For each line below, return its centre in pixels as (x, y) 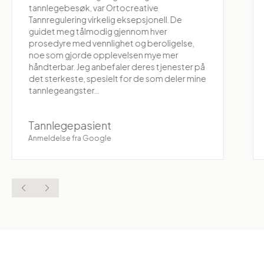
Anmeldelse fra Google (70, 138)
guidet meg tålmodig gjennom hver (98, 31)
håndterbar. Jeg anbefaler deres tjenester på (117, 67)
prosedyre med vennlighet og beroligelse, (111, 43)
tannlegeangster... (64, 90)
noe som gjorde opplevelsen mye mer (103, 55)
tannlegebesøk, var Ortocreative (93, 8)
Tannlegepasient (70, 125)
